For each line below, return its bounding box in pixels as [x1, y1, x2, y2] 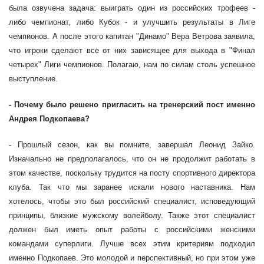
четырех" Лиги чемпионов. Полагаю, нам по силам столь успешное [9, 60, 255, 69]
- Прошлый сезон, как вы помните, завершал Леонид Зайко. [9, 140, 255, 149]
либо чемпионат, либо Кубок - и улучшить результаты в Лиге [9, 18, 255, 27]
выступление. [9, 74, 58, 83]
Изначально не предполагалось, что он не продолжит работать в [9, 154, 255, 163]
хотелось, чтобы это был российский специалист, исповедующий [9, 197, 255, 206]
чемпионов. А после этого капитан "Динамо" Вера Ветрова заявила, [9, 32, 255, 41]
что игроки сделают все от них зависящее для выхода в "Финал [9, 46, 255, 55]
